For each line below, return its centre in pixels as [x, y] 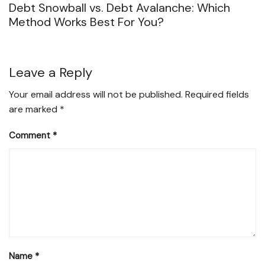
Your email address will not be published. [96, 95]
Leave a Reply [51, 73]
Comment [31, 136]
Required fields [217, 95]
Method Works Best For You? [86, 22]
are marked [34, 109]
